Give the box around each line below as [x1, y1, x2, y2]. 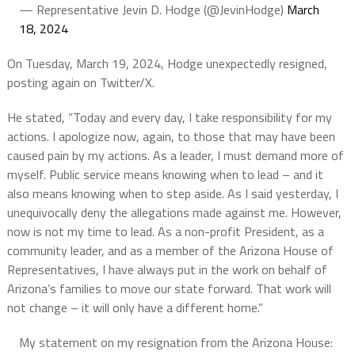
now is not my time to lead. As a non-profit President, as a [6, 222, 324, 241]
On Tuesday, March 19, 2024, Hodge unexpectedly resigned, [6, 54, 327, 73]
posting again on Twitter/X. [6, 73, 155, 92]
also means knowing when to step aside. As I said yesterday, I [6, 184, 338, 203]
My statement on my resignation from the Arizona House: [18, 333, 333, 352]
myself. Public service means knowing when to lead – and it [6, 165, 323, 184]
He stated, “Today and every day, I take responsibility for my [6, 108, 332, 127]
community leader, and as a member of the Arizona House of [6, 241, 334, 260]
